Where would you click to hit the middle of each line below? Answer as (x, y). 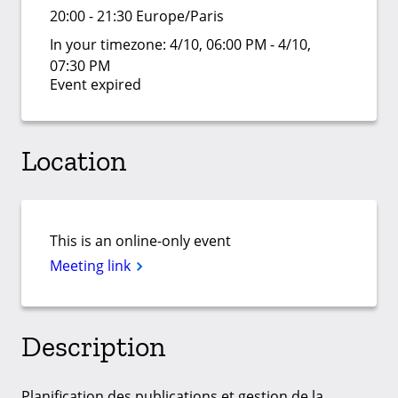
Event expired (96, 84)
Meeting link (92, 266)
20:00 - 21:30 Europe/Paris (137, 16)
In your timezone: (110, 44)
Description (93, 346)
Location (74, 160)
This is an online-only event (140, 241)
